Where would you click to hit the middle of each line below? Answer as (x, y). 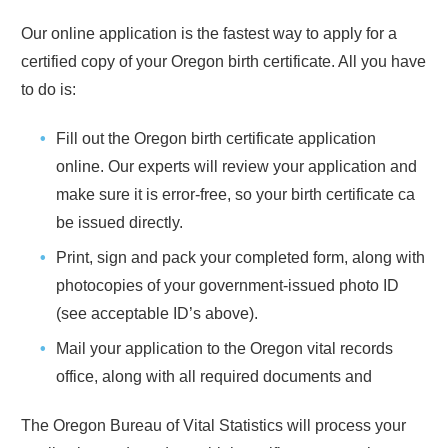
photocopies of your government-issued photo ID (227, 285)
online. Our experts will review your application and (236, 166)
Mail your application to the (153, 348)
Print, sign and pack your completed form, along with (240, 257)
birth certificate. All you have (327, 61)
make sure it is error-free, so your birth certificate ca (235, 194)
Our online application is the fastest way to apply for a (209, 33)
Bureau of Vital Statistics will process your (258, 425)
